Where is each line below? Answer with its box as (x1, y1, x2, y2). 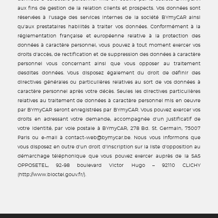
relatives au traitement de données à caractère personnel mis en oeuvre (18, 98, 200, 103)
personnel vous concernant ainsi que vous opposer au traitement (18, 61, 200, 66)
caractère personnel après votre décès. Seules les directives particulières (18, 89, 200, 94)
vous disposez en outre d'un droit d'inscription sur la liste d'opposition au (18, 145, 200, 149)
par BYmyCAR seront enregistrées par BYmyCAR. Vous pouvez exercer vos (18, 108, 200, 112)
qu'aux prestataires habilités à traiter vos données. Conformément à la (18, 24, 200, 29)
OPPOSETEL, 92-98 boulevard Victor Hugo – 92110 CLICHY (18, 163, 200, 168)
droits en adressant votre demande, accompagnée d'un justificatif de (18, 117, 200, 122)
